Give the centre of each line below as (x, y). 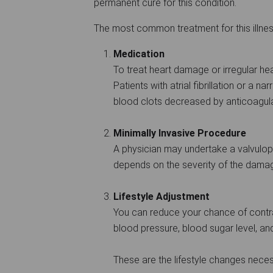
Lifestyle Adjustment (161, 196)
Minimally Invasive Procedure (180, 133)
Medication (139, 54)
